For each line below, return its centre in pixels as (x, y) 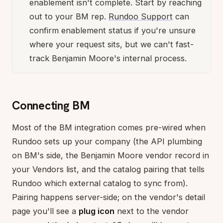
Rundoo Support (141, 16)
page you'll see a (45, 211)
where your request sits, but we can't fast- (111, 44)
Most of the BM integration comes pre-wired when (109, 127)
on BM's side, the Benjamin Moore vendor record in (111, 155)
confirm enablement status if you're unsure (112, 30)
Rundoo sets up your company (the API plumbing (107, 141)
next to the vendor (152, 211)
